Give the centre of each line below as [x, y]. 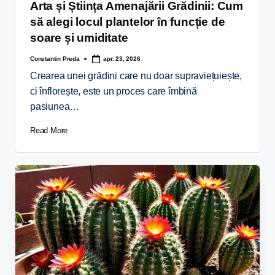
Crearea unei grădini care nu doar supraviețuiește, [136, 76]
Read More [49, 131]
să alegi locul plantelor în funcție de [128, 22]
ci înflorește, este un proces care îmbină [114, 91]
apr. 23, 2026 [122, 58]
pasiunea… [55, 107]
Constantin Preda [55, 58]
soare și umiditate [79, 38]
